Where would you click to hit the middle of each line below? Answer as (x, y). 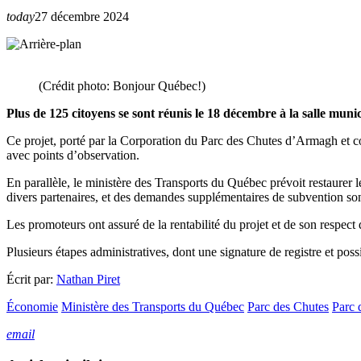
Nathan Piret (88, 279)
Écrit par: (31, 279)
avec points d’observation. (73, 155)
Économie (32, 307)
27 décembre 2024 (82, 17)
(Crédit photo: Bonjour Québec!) (122, 86)
